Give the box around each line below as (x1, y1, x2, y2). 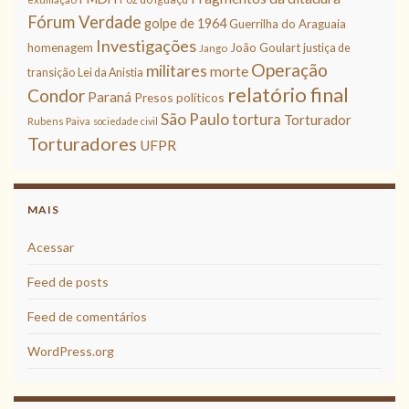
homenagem (27, 39, 93, 55)
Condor (27, 84, 85, 106)
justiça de (303, 40, 351, 55)
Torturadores (27, 131, 137, 154)
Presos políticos (134, 89, 225, 105)
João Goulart (230, 39, 300, 55)
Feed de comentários (27, 308, 147, 324)
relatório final (227, 82, 349, 107)
